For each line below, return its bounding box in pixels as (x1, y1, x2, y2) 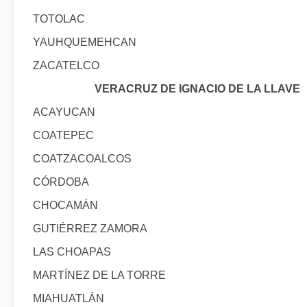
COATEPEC (33, 130, 94, 141)
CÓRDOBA (33, 176, 89, 188)
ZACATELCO (33, 60, 99, 71)
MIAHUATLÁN (33, 293, 104, 304)
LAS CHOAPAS (33, 246, 111, 258)
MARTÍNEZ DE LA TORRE (33, 269, 166, 281)
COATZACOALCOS (33, 153, 132, 164)
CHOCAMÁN (33, 199, 98, 211)
